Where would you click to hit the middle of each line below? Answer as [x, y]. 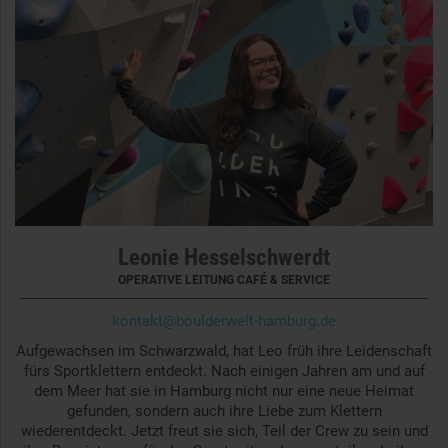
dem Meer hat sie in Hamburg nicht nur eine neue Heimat [224, 390]
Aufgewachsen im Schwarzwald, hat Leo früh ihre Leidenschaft [224, 350]
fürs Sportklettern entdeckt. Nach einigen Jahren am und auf [224, 370]
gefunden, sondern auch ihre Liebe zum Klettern [224, 410]
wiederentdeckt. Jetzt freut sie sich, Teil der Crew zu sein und [224, 430]
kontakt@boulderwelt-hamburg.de [224, 320]
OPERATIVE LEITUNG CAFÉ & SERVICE [224, 279]
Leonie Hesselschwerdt [224, 257]
